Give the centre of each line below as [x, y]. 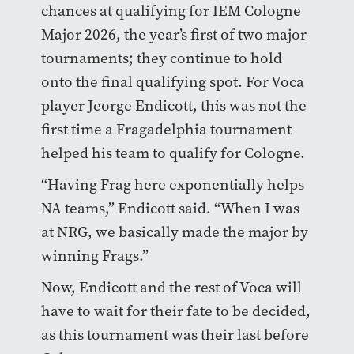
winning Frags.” [94, 255]
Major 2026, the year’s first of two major [173, 34]
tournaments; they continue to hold [161, 58]
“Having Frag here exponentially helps [172, 184]
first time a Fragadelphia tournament [166, 129]
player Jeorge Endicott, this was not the [173, 105]
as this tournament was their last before [175, 334]
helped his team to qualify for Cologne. [174, 153]
